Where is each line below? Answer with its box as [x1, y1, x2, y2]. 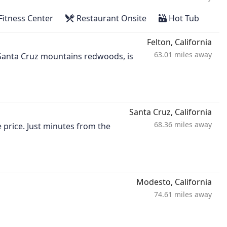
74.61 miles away [154, 190, 212, 200]
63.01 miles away [154, 50, 212, 60]
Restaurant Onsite [74, 13, 146, 24]
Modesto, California [136, 176, 212, 188]
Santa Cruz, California [129, 106, 212, 118]
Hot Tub [167, 13, 199, 24]
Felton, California [147, 36, 212, 48]
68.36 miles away [154, 120, 212, 130]
